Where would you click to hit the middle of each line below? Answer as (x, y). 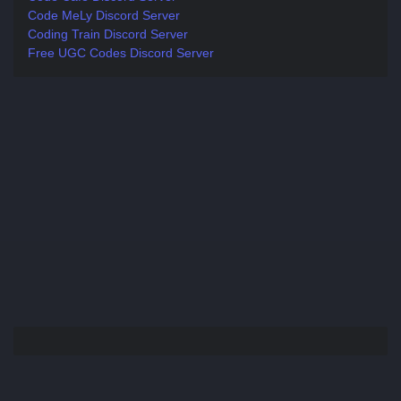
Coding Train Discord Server (108, 34)
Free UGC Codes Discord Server (121, 53)
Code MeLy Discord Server (104, 15)
